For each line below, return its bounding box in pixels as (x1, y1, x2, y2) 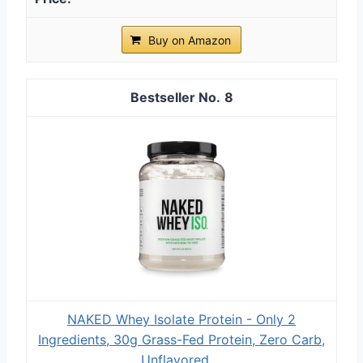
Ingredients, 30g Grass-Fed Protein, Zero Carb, (38, 331, 325, 348)
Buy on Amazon (148, 32, 231, 47)
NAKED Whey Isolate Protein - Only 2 (67, 310, 296, 327)
